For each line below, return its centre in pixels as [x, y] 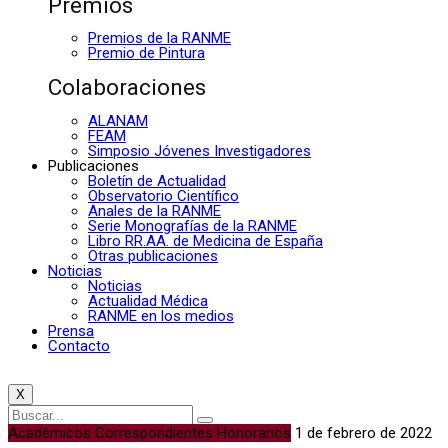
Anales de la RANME [154, 210]
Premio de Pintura [146, 53]
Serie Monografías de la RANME [192, 225]
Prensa [71, 330]
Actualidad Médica [148, 300]
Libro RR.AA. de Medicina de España [205, 240]
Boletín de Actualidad [157, 180]
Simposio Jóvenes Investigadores [199, 150]
